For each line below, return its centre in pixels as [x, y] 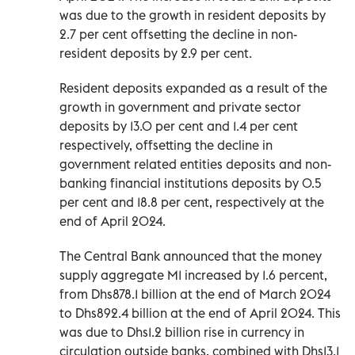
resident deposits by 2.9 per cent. [156, 53]
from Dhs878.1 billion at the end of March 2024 [195, 294]
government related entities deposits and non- [195, 164]
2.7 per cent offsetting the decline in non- [178, 34]
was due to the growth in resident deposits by [193, 15]
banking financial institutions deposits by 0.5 [191, 183]
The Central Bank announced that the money [191, 256]
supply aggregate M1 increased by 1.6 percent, [193, 275]
